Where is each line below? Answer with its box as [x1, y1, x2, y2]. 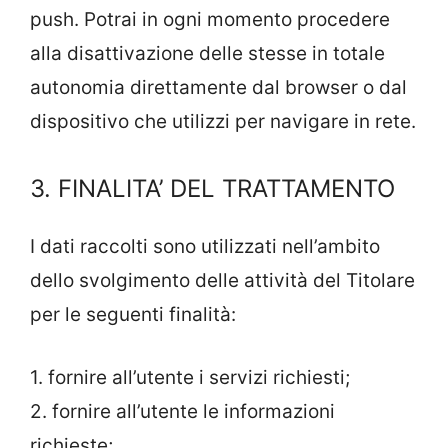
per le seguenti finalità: [30, 303, 236, 326]
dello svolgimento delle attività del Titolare [30, 269, 415, 292]
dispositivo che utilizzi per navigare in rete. [30, 109, 416, 133]
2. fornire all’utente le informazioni [30, 399, 335, 423]
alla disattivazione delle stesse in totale [30, 41, 385, 65]
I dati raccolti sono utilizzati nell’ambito [30, 235, 380, 258]
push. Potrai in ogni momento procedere [30, 7, 390, 31]
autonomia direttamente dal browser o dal [30, 75, 407, 99]
